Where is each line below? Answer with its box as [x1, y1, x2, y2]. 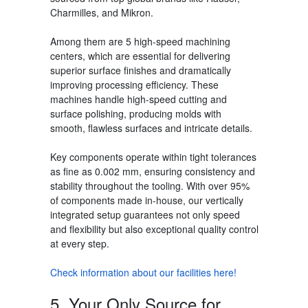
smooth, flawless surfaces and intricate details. [49, 120, 252, 135]
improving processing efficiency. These [49, 77, 219, 91]
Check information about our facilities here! [49, 265, 236, 279]
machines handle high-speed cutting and [49, 91, 227, 106]
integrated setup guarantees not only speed [49, 207, 240, 221]
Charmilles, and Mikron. [49, 5, 153, 19]
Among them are [49, 34, 126, 48]
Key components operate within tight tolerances [49, 149, 256, 164]
